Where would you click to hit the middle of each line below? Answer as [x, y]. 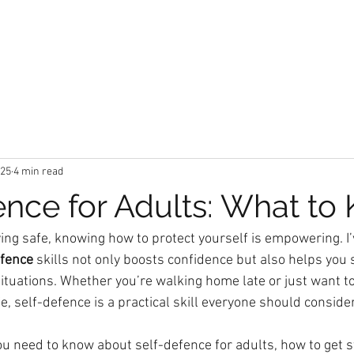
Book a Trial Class [257, 40]
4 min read [38, 171]
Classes [150, 40]
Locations [66, 40]
